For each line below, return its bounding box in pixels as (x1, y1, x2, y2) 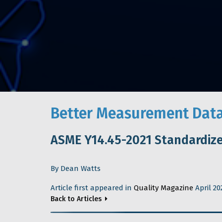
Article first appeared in (51, 183, 134, 192)
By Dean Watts (51, 164, 101, 173)
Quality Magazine (134, 183, 195, 192)
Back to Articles (51, 195, 102, 203)
